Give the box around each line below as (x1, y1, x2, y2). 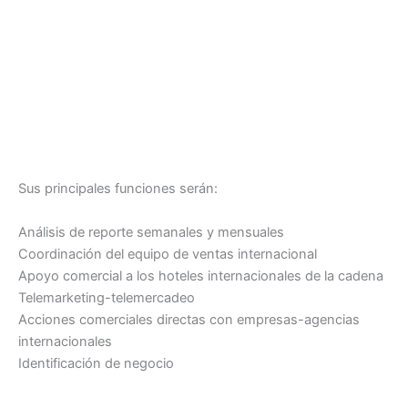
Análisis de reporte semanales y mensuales (18, 223, 284, 240)
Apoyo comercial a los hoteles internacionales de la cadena (18, 267, 383, 284)
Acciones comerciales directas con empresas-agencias (18, 311, 360, 328)
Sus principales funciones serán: (18, 180, 218, 198)
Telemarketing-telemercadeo (18, 289, 195, 306)
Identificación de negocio (18, 354, 174, 372)
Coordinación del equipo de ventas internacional (18, 245, 317, 262)
